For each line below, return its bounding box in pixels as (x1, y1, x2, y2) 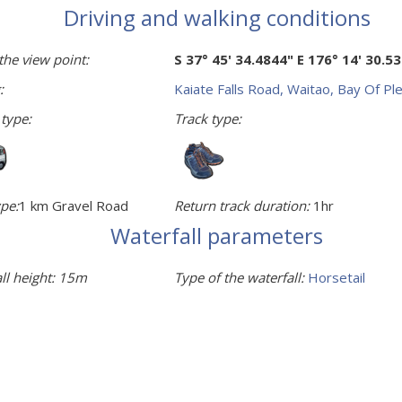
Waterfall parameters (110, 220, 323, 250)
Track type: (174, 109, 241, 127)
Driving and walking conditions (63, 2, 371, 32)
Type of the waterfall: (174, 267, 308, 286)
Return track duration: (174, 196, 313, 214)
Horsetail (308, 267, 365, 286)
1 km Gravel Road (19, 196, 128, 214)
